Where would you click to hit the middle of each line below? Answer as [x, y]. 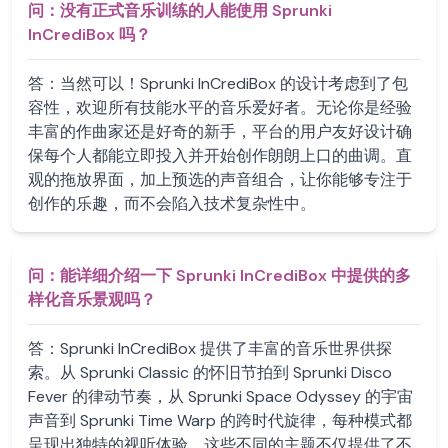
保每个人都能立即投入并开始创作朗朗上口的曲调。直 [220, 155]
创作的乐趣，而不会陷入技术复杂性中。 [172, 203]
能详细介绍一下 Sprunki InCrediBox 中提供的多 [235, 275]
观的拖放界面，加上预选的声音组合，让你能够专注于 [220, 179]
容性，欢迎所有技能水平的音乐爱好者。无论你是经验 [220, 107]
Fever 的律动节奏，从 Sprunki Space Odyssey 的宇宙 [220, 396]
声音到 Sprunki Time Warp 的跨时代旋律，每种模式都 [220, 420]
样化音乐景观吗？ [92, 299]
